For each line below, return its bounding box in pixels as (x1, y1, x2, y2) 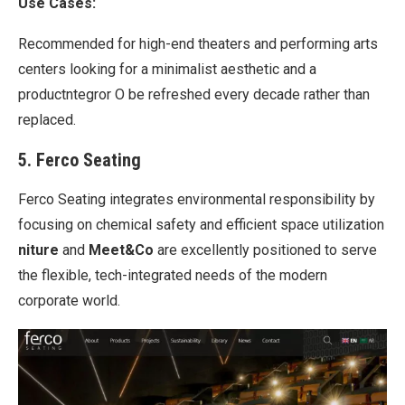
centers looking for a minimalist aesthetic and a (18, 60, 316, 78)
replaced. (18, 110, 76, 128)
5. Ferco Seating (18, 148, 141, 171)
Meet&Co (89, 240, 154, 259)
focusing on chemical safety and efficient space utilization (18, 215, 384, 233)
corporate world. (18, 291, 120, 309)
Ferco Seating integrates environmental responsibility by (18, 190, 375, 208)
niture (18, 240, 59, 259)
